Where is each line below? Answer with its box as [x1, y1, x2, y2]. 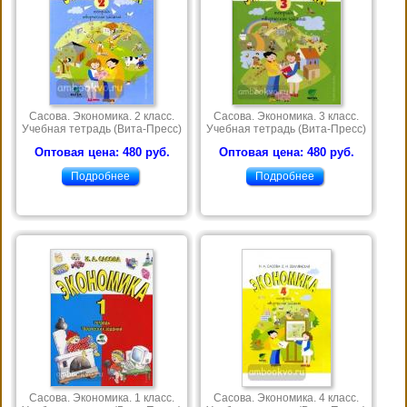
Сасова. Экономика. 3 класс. [213, 110, 359, 124]
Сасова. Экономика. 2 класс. [29, 110, 174, 124]
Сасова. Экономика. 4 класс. [213, 392, 359, 405]
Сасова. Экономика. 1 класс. [29, 392, 174, 405]
